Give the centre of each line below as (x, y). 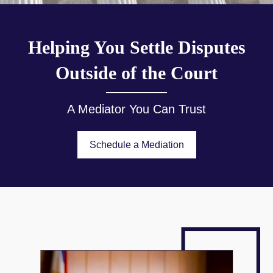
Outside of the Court (136, 73)
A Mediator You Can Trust (136, 109)
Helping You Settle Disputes (136, 47)
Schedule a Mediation (136, 145)
